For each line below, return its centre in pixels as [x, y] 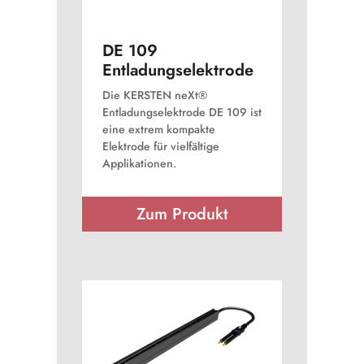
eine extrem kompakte [158, 129]
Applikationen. [139, 163]
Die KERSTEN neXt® [154, 95]
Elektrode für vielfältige [160, 146]
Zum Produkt [182, 214]
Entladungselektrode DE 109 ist [182, 112]
